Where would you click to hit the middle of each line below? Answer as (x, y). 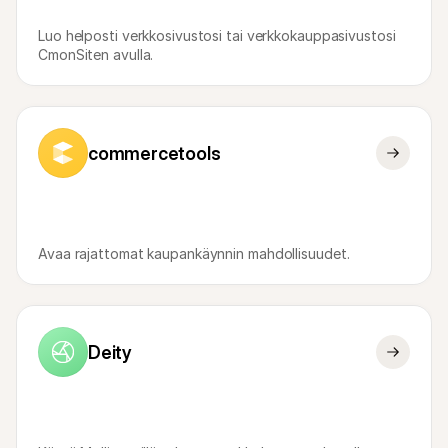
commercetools (154, 153)
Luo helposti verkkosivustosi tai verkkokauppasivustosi (217, 35)
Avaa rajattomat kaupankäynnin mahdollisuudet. (194, 253)
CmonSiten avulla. (96, 54)
